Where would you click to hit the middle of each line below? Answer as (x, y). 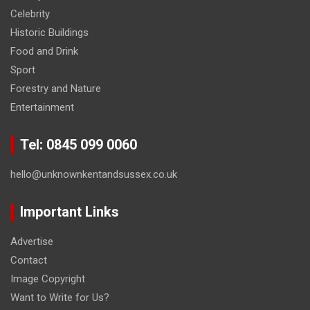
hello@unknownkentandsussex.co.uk (94, 175)
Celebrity (30, 14)
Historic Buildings (49, 33)
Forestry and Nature (56, 89)
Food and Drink (44, 52)
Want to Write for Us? (60, 298)
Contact (29, 261)
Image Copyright (48, 279)
